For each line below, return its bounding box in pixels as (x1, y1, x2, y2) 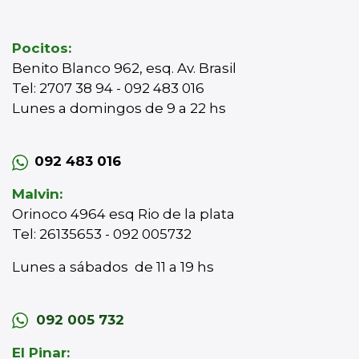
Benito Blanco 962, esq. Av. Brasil (12, 60, 236, 76)
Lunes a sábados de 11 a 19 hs (12, 259, 214, 275)
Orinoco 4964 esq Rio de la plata (12, 206, 235, 222)
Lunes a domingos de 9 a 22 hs (12, 100, 229, 116)
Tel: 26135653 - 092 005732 (12, 226, 192, 242)
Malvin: (12, 186, 63, 202)
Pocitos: (12, 40, 71, 56)
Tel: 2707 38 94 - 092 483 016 (12, 80, 204, 96)
